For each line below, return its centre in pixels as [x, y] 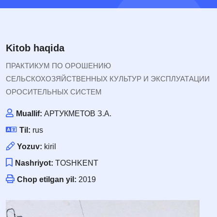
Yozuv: [30, 147]
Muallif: [29, 114]
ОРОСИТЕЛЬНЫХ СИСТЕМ [54, 92]
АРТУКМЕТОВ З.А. [77, 114]
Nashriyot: [34, 163]
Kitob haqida [35, 48]
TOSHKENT [76, 163]
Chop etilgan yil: [47, 180]
